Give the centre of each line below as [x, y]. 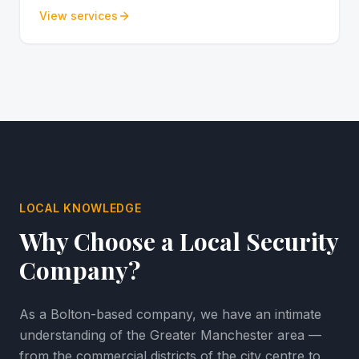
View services [79, 16]
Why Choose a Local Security [179, 241]
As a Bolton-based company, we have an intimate [170, 314]
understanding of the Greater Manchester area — [170, 335]
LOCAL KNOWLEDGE [81, 208]
